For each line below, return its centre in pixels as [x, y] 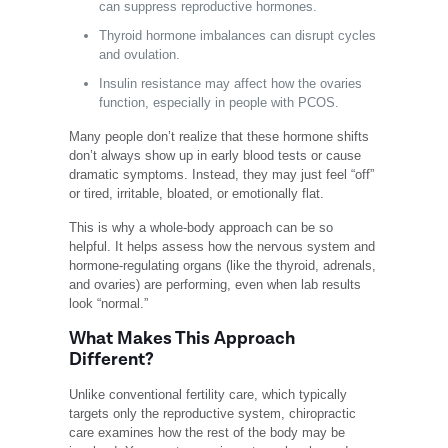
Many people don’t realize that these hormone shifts [219, 137]
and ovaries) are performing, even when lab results [215, 285]
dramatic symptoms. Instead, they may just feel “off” [222, 175]
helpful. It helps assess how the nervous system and [222, 247]
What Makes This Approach [182, 339]
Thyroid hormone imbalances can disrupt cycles [238, 36]
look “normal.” [109, 304]
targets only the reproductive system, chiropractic [213, 414]
